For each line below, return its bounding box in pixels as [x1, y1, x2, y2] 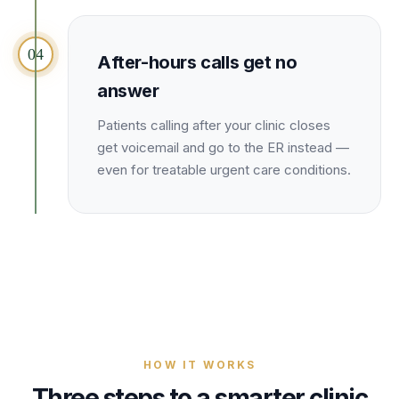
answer [97, 80, 159, 102]
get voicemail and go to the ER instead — [97, 139, 349, 156]
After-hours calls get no [97, 52, 297, 73]
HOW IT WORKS [142, 358, 256, 371]
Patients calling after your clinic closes [97, 117, 330, 134]
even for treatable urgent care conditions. [97, 161, 351, 178]
